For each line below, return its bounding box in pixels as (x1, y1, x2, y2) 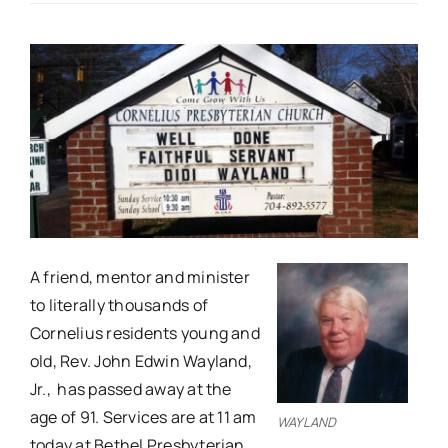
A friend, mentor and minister (29, 266, 250, 289)
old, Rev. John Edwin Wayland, (29, 350, 252, 373)
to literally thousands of (29, 294, 208, 317)
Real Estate (24, 30, 109, 53)
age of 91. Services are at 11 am (29, 406, 257, 429)
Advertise (24, 162, 96, 185)
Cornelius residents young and (29, 322, 260, 345)
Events (24, 96, 76, 119)
